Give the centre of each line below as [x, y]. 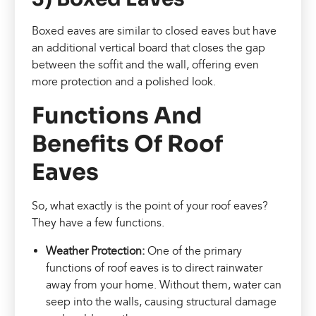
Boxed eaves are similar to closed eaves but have [154, 31]
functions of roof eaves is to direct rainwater [154, 268]
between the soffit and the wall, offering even [146, 65]
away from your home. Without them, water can [164, 285]
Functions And [117, 116]
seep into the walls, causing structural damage [162, 302]
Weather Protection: [97, 251]
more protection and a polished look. [124, 82]
